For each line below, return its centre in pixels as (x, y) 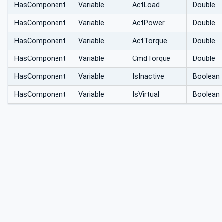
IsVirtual (146, 95)
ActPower (148, 23)
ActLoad (146, 5)
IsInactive (148, 77)
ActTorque (150, 41)
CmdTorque (151, 59)
